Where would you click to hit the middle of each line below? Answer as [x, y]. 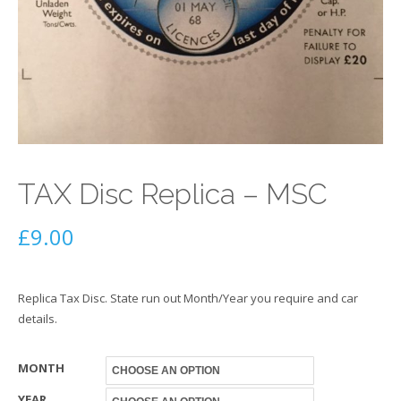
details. [38, 319]
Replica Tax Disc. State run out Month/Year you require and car [188, 298]
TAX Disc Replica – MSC [173, 194]
